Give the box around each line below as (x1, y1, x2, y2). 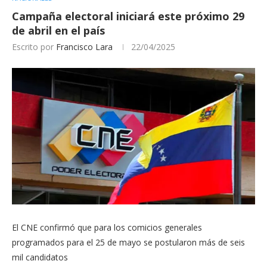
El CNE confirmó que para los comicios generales (12, 222, 202, 234)
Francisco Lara (56, 41, 113, 52)
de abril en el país (12, 23, 105, 38)
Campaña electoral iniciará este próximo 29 (12, 8, 244, 23)
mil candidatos (12, 252, 68, 263)
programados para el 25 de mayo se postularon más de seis (12, 237, 245, 249)
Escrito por (12, 41, 56, 52)
